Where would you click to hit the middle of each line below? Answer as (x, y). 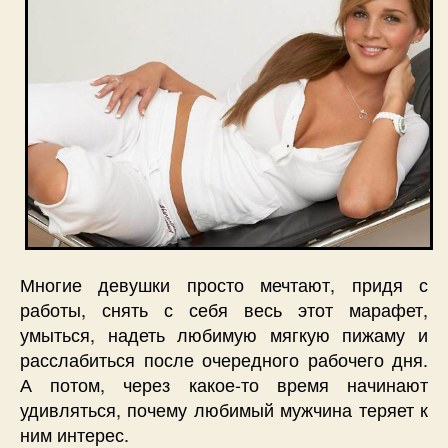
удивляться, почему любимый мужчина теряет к (224, 409)
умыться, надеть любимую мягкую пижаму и (224, 334)
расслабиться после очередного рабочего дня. (224, 359)
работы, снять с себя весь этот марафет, (224, 309)
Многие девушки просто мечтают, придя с (224, 284)
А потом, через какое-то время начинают (224, 384)
